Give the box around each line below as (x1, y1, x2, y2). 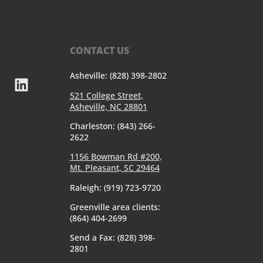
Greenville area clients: (69, 201, 160, 213)
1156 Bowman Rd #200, (69, 151, 162, 163)
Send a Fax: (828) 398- (69, 232, 156, 244)
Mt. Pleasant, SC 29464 (69, 162, 160, 174)
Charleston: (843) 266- (69, 120, 156, 131)
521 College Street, (69, 89, 143, 101)
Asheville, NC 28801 (69, 100, 147, 112)
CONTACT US (69, 44, 129, 58)
